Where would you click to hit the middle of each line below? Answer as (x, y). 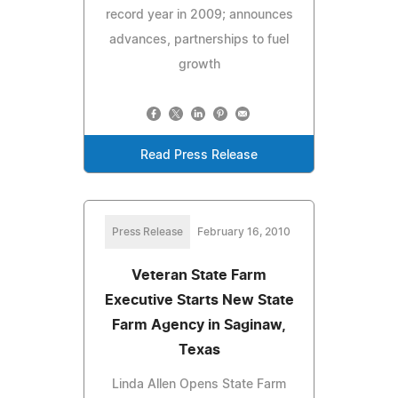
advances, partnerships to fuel (199, 40)
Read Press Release (199, 155)
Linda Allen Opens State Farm (199, 384)
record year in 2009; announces (199, 15)
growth (199, 64)
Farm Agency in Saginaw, (199, 325)
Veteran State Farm (199, 275)
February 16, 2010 (243, 231)
